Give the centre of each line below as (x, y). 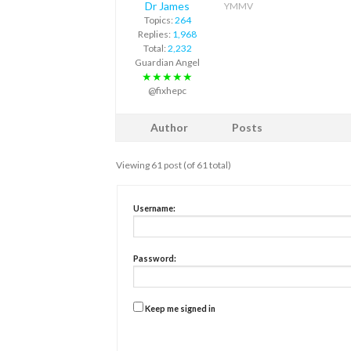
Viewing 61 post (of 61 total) (174, 165)
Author (169, 127)
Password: (155, 258)
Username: (154, 208)
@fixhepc (167, 90)
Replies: (155, 34)
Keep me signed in (180, 308)
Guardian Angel (167, 62)
